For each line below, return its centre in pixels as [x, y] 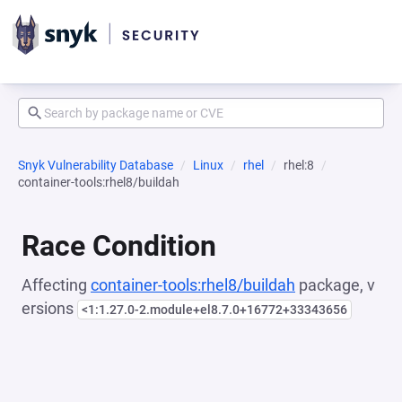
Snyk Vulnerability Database [96, 165]
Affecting [56, 285]
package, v [335, 285]
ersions [49, 308]
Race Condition [119, 246]
